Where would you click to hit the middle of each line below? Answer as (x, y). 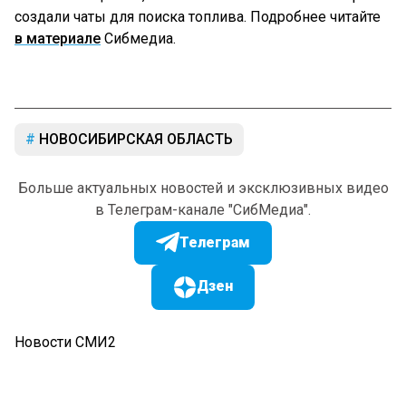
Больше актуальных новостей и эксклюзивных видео (203, 188)
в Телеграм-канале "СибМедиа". (203, 210)
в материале (58, 39)
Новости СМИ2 (65, 343)
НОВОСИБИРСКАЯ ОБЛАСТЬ (134, 140)
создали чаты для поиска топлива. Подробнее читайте (198, 17)
